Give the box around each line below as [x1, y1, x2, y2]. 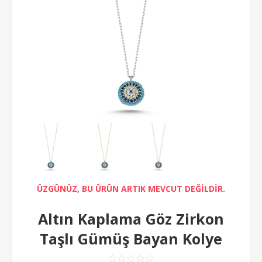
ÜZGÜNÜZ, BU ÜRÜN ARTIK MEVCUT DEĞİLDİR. [37, 183, 225, 194]
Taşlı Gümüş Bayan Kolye [40, 229, 222, 249]
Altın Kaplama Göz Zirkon [38, 209, 224, 229]
